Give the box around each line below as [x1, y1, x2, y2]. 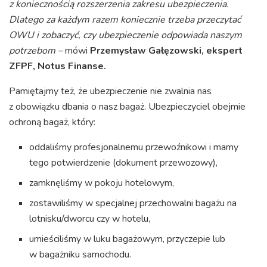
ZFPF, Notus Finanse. [9, 60, 106, 73]
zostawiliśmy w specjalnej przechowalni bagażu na [29, 197, 237, 210]
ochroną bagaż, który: [9, 116, 95, 129]
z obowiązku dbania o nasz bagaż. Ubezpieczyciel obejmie [9, 100, 246, 114]
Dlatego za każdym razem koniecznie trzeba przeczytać [9, 13, 241, 27]
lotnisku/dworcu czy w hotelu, [29, 212, 151, 226]
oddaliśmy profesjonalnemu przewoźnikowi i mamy [29, 141, 239, 154]
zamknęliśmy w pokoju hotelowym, [29, 176, 175, 190]
